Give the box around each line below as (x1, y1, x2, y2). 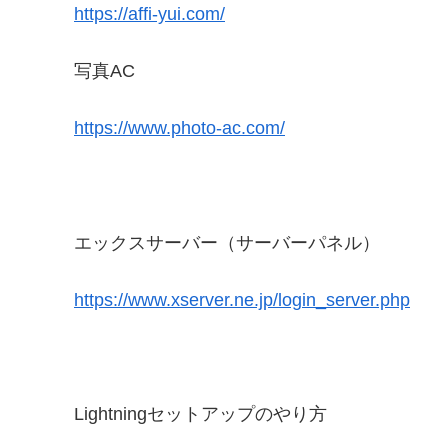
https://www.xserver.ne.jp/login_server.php (74, 290, 410, 310)
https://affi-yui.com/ (74, 4, 225, 25)
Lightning (74, 404, 147, 425)
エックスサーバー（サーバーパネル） (74, 232, 380, 253)
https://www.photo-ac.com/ (74, 118, 285, 139)
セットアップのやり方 (147, 404, 327, 425)
